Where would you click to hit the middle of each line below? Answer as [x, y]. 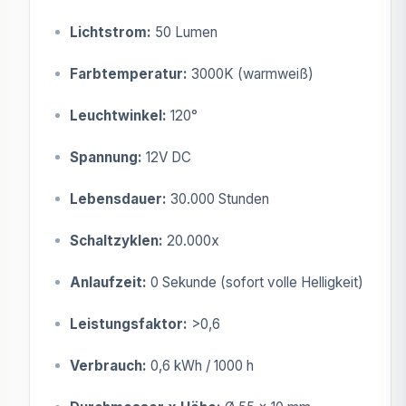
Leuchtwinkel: [118, 115]
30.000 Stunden [218, 198]
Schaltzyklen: [116, 240]
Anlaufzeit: [108, 282]
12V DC [167, 157]
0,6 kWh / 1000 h [200, 365]
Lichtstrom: [111, 32]
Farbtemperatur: [129, 73]
